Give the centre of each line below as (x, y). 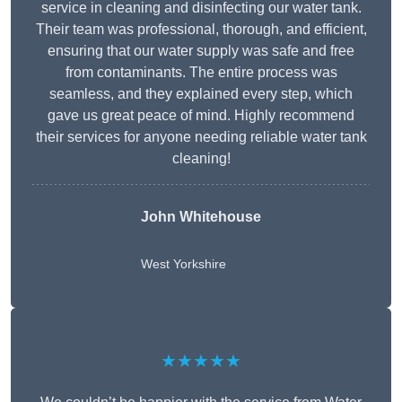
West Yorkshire (184, 264)
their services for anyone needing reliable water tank (201, 137)
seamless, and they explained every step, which (201, 94)
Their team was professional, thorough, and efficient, (201, 30)
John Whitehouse (201, 217)
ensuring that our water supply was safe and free (201, 51)
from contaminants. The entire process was (201, 73)
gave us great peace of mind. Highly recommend (201, 116)
